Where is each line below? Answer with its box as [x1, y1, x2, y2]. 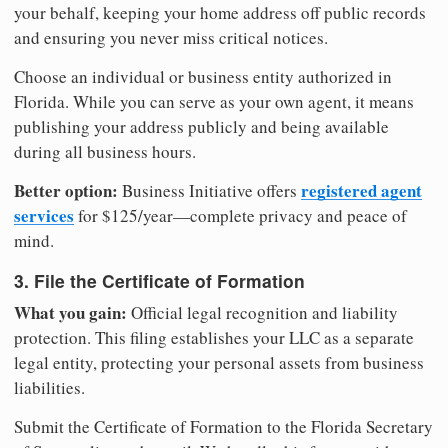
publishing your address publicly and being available [14, 114, 389, 138]
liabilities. [14, 376, 85, 400]
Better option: [14, 177, 118, 203]
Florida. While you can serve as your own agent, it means [14, 89, 414, 113]
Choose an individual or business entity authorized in [14, 64, 392, 88]
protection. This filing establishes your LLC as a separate [14, 326, 414, 350]
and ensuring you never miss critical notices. [14, 25, 328, 49]
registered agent [301, 177, 422, 203]
